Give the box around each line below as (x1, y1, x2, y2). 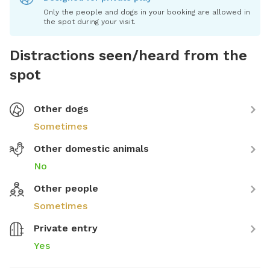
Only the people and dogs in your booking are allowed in (43, 7, 250, 16)
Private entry (34, 222, 98, 234)
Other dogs (34, 102, 89, 115)
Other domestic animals (34, 142, 149, 154)
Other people (34, 182, 98, 194)
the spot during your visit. (43, 17, 136, 26)
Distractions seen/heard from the (10, 46, 247, 64)
